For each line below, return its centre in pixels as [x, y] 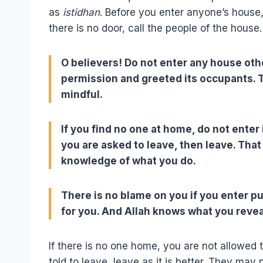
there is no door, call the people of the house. [155, 28]
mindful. [82, 94]
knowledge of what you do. [129, 161]
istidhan [81, 12]
